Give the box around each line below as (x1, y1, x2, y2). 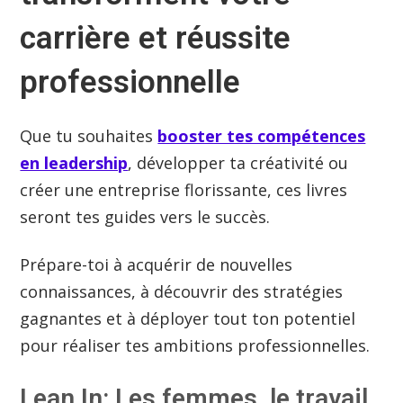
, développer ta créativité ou (128, 151, 349, 174)
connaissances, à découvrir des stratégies (20, 281, 344, 303)
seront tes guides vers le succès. (20, 205, 275, 228)
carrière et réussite (20, 19, 291, 57)
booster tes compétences (157, 124, 366, 147)
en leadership (20, 151, 129, 174)
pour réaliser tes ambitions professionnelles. (20, 335, 371, 357)
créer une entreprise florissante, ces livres (20, 178, 348, 201)
